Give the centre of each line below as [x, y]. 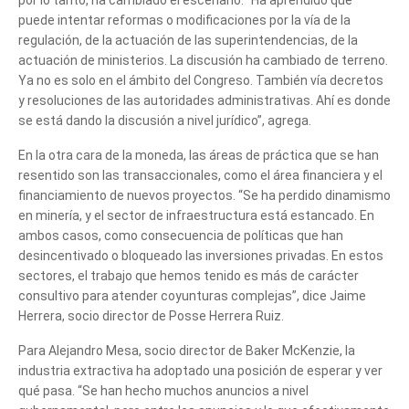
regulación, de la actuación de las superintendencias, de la [188, 40]
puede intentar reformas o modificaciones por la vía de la [184, 20]
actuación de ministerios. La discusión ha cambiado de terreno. [203, 60]
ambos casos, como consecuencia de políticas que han [181, 235]
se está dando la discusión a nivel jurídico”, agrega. [165, 120]
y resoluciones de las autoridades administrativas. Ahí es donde [204, 100]
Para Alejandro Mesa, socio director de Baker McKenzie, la [187, 350]
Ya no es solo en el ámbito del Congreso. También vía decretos [201, 80]
